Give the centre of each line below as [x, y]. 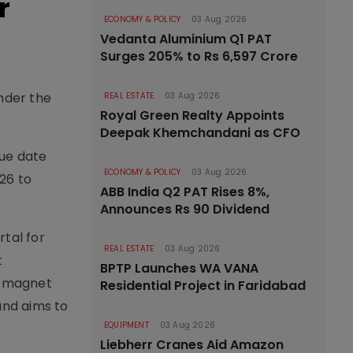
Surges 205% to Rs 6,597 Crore [199, 56]
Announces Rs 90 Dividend [185, 209]
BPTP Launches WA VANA [179, 268]
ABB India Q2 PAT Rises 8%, [185, 192]
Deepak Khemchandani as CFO [200, 133]
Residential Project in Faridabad [203, 286]
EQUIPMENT [126, 325]
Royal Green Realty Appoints [192, 115]
